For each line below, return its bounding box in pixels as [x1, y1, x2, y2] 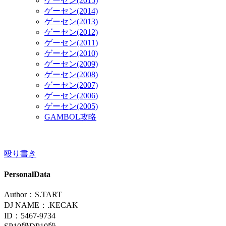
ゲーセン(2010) [44, 48, 98, 58]
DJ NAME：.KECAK [4, 201, 78, 210]
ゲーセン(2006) [44, 91, 98, 100]
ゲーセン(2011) [44, 38, 98, 47]
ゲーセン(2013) [44, 17, 98, 26]
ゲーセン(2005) [44, 101, 98, 110]
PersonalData [4, 170, 50, 179]
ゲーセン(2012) [44, 27, 98, 36]
